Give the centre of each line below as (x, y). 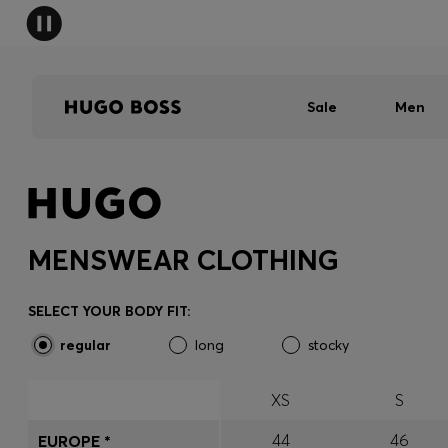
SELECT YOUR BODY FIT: (109, 311)
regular (85, 345)
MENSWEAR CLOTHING (183, 260)
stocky (328, 345)
